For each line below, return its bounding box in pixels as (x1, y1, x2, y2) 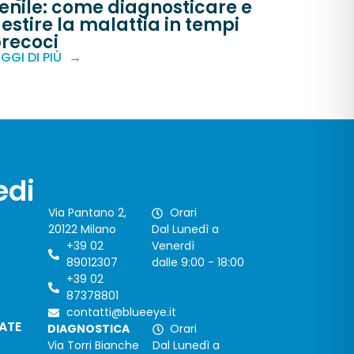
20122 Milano (48, 221, 116, 238)
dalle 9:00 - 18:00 (152, 254, 245, 271)
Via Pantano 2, (48, 205, 126, 221)
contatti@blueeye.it (66, 304, 176, 321)
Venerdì (152, 238, 195, 254)
